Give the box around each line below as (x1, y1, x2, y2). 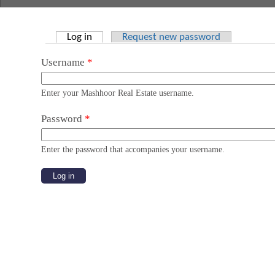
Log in (67, 32, 93, 43)
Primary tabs (41, 39, 133, 58)
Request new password (122, 32, 220, 43)
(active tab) (92, 32, 140, 43)
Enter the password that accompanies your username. (41, 144, 225, 155)
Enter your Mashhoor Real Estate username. (41, 88, 195, 98)
